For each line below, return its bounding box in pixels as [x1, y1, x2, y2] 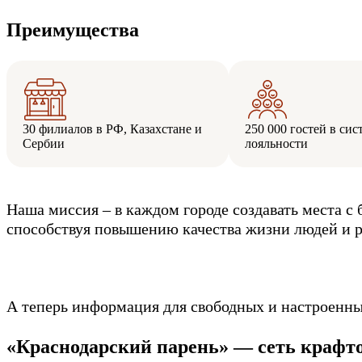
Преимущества [6, 19, 139, 40]
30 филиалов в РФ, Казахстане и [23, 121, 202, 136]
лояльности [245, 136, 308, 150]
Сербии [23, 136, 65, 150]
